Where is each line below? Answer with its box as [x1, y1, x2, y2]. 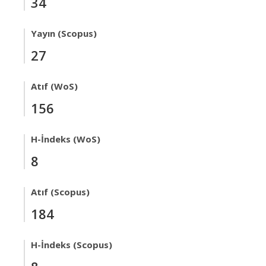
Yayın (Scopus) [31, 27, 97, 39]
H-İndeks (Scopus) [31, 239, 112, 251]
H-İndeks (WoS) [31, 133, 100, 145]
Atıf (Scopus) [31, 186, 90, 198]
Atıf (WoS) [31, 80, 78, 92]
